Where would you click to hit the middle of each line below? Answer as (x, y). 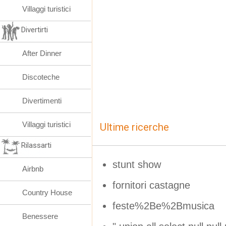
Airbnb (33, 169)
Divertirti (35, 30)
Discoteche (41, 77)
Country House (47, 192)
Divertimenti (42, 101)
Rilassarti (36, 145)
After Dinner (42, 53)
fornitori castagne (151, 185)
